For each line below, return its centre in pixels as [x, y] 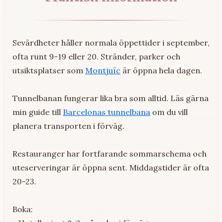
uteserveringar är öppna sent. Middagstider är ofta [111, 167]
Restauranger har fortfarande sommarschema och [110, 153]
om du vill [169, 112]
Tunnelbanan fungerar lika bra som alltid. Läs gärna [111, 98]
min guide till [38, 112]
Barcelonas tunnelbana [107, 112]
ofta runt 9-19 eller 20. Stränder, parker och [96, 56]
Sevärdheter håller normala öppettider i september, [111, 42]
